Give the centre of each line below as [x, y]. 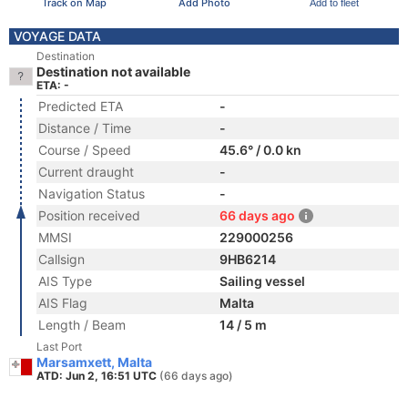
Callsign [61, 259]
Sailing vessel [262, 281]
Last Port [59, 347]
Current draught [86, 172]
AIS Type [65, 281]
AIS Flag [63, 303]
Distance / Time [85, 128]
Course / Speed [85, 150]
